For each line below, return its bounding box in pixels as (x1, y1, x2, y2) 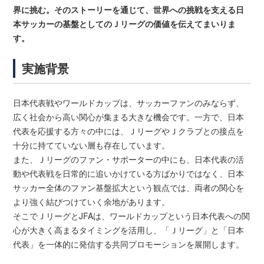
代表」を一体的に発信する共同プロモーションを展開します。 (13, 238, 245, 250)
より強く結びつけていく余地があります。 (13, 196, 170, 208)
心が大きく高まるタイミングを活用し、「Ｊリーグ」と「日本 (13, 224, 245, 236)
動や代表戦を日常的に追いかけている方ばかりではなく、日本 (13, 167, 245, 180)
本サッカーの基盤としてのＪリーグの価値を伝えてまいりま (13, 18, 236, 30)
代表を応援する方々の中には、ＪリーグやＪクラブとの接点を (13, 125, 245, 137)
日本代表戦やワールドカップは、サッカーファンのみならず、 (13, 97, 245, 109)
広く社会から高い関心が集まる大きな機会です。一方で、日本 (13, 111, 245, 123)
